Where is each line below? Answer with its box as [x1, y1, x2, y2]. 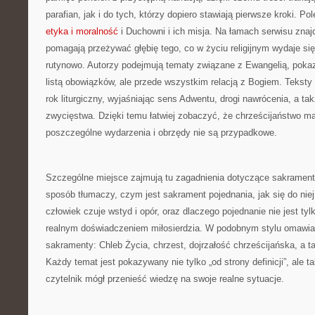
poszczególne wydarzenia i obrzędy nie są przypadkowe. [46, 127, 277, 138]
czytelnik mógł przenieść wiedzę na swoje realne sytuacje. [46, 274, 284, 284]
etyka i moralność [46, 26, 118, 37]
